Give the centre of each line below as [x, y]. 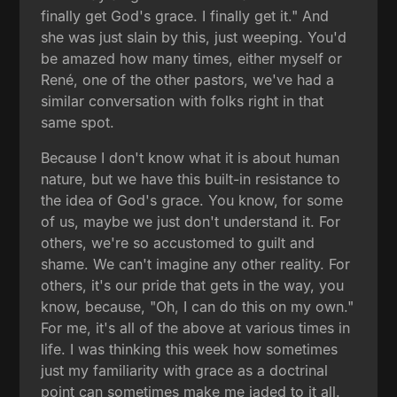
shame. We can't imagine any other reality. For [196, 264]
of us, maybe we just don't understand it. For [191, 221]
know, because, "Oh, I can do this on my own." [198, 306]
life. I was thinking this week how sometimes [190, 349]
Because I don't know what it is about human [191, 157]
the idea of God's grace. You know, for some [192, 200]
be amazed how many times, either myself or [192, 58]
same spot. [78, 122]
